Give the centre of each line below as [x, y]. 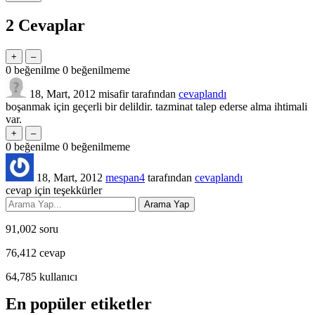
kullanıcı [57, 276]
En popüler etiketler [79, 303]
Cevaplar [50, 25]
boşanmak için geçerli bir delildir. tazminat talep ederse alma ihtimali [156, 106]
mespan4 [125, 177]
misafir [114, 94]
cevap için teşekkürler [54, 190]
